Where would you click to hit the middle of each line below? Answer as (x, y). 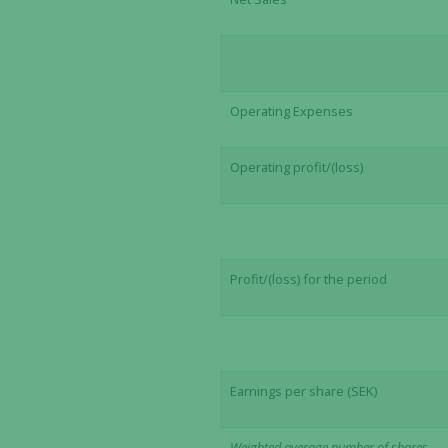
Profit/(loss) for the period (309, 279)
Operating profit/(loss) (297, 167)
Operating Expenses (292, 111)
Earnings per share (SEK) (304, 391)
